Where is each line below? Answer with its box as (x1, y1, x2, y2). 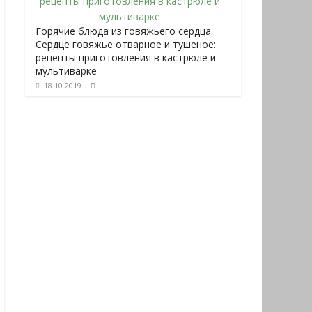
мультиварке (36, 64, 97, 77)
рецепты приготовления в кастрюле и (36, 51, 216, 64)
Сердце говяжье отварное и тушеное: (36, 38, 216, 51)
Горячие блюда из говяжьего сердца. (36, 24, 213, 38)
